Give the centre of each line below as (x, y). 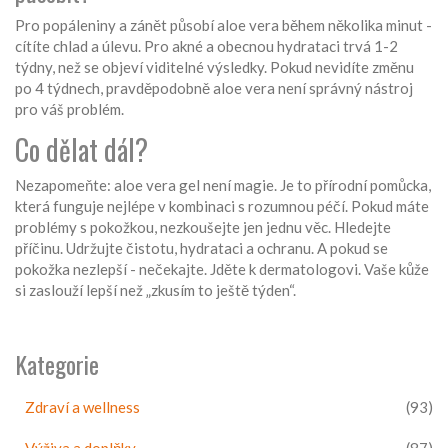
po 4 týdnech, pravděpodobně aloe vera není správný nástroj (214, 88)
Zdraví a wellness (82, 407)
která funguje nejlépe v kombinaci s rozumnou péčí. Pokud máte (222, 206)
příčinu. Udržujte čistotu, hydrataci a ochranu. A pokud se (201, 248)
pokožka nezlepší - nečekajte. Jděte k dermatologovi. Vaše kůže (222, 269)
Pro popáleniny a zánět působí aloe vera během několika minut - (223, 25)
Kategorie (57, 364)
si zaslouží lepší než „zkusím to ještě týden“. (155, 290)
